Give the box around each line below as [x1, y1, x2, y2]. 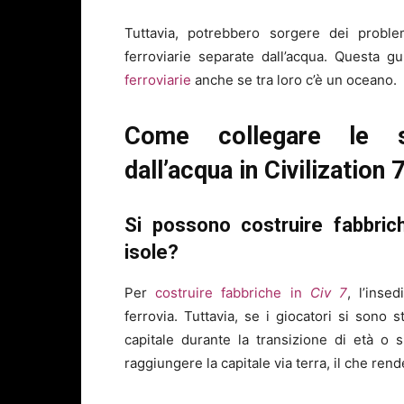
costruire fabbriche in [155, 284, 310, 302]
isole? [124, 241, 179, 264]
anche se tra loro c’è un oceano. [191, 71, 397, 89]
